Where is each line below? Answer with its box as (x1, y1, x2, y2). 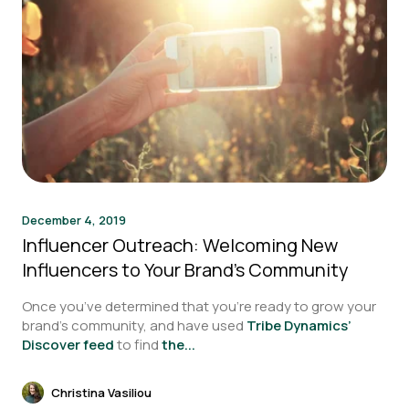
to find (114, 335, 162, 354)
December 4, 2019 (22, 212, 126, 228)
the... (162, 335, 195, 354)
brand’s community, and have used (22, 316, 246, 335)
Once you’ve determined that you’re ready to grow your (22, 297, 376, 316)
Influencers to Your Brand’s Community (22, 257, 349, 282)
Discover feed (22, 335, 114, 354)
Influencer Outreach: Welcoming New (22, 233, 338, 257)
